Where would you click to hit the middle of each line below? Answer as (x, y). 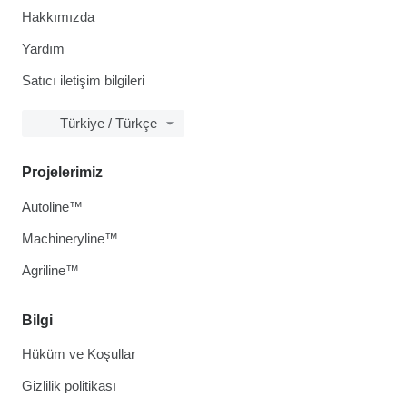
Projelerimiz (62, 172)
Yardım (43, 49)
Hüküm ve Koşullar (79, 354)
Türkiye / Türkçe (109, 123)
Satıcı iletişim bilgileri (83, 80)
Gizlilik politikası (69, 386)
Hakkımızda (58, 17)
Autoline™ (52, 207)
